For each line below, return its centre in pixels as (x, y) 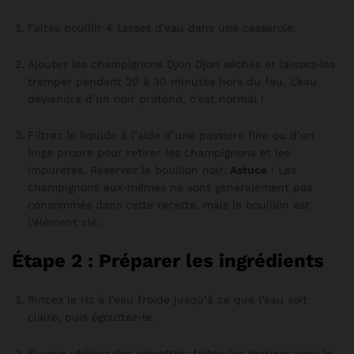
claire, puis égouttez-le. (91, 316)
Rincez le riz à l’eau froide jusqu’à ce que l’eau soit (168, 299)
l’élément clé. (64, 222)
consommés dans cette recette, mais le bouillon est (169, 204)
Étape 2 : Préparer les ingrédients (168, 260)
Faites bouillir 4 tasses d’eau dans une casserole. (162, 28)
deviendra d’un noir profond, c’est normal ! (146, 98)
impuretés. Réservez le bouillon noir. (129, 169)
